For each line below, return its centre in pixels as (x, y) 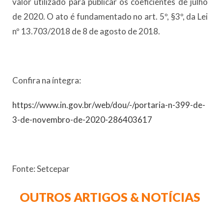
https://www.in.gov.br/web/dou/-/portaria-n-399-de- (109, 105)
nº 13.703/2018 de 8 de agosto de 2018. (86, 31)
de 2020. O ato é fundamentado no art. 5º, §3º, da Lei (110, 16)
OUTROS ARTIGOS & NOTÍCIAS (110, 197)
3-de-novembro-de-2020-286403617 (82, 120)
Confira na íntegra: (47, 80)
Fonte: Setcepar (41, 169)
